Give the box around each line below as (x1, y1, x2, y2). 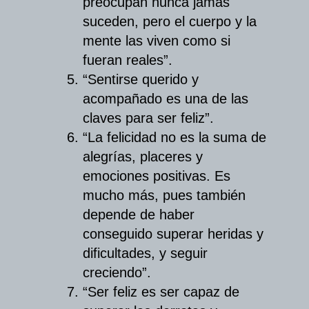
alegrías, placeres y (82, 149, 203, 165)
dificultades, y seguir (82, 246, 208, 261)
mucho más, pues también (82, 188, 246, 203)
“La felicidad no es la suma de (82, 130, 266, 146)
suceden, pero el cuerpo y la (82, 14, 257, 30)
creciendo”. (82, 265, 151, 281)
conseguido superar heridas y (82, 226, 263, 242)
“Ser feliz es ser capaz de (82, 284, 239, 300)
